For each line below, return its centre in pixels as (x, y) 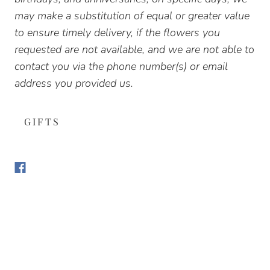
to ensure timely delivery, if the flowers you (117, 32)
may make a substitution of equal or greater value (132, 15)
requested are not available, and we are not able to (134, 49)
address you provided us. (74, 83)
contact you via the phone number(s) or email (121, 66)
